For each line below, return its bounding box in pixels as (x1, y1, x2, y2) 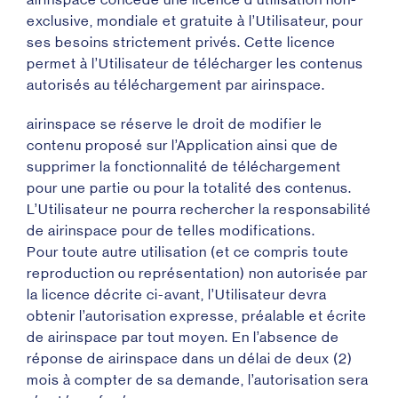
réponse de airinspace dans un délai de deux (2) (27, 350, 353, 367)
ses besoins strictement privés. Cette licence (27, 34, 336, 51)
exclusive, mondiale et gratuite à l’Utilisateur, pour (27, 12, 363, 29)
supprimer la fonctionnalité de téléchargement (27, 158, 341, 175)
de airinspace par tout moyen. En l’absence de (27, 329, 339, 346)
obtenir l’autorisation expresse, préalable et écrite (27, 307, 367, 324)
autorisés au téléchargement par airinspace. (27, 76, 325, 93)
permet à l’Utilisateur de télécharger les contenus (27, 55, 363, 72)
